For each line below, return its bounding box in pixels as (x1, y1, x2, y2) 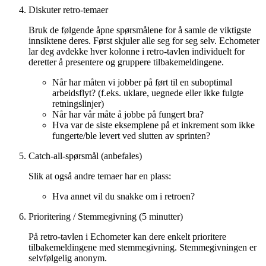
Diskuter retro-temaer (28, 4, 108, 15)
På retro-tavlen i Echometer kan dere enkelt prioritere (28, 231, 226, 242)
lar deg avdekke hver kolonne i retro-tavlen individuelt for (28, 46, 245, 56)
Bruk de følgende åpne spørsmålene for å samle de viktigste (28, 24, 251, 35)
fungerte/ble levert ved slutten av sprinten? (52, 130, 210, 141)
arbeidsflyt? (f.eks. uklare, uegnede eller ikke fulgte (52, 87, 243, 98)
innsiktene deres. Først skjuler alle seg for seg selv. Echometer (28, 35, 259, 46)
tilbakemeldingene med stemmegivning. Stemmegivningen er (28, 242, 256, 252)
